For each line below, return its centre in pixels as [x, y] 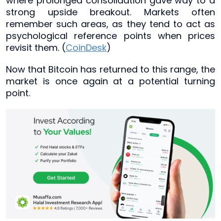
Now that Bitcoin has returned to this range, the [110, 69]
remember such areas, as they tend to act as [110, 24]
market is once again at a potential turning [110, 81]
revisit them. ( [36, 48]
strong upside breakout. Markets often [110, 12]
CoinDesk [86, 48]
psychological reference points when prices [110, 36]
